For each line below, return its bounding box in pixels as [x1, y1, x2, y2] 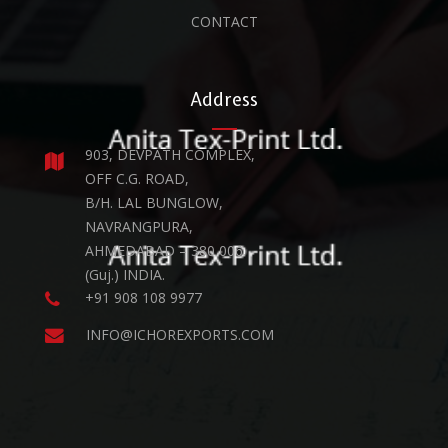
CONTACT [190, 12, 258, 31]
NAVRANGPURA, [85, 217, 193, 236]
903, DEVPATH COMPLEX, [85, 145, 255, 164]
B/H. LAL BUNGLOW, [85, 193, 223, 212]
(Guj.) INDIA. [85, 265, 165, 284]
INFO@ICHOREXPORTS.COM [86, 325, 274, 344]
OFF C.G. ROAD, [85, 169, 189, 188]
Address [190, 87, 258, 112]
